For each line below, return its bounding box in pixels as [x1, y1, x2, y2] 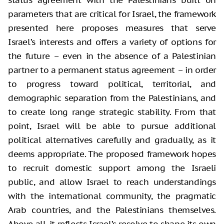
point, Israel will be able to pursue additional [8, 120, 216, 132]
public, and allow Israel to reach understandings [8, 176, 216, 188]
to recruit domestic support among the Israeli [8, 162, 216, 174]
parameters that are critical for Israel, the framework [8, 8, 216, 20]
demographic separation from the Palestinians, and [8, 92, 216, 104]
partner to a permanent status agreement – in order [8, 64, 216, 76]
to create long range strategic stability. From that [8, 106, 216, 118]
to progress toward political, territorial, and [8, 78, 216, 90]
